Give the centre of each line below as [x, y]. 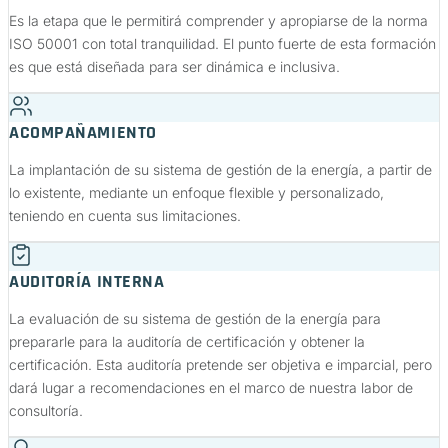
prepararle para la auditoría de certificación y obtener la [187, 342]
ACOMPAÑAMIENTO [83, 133]
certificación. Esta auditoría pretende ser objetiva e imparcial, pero [220, 365]
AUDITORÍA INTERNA [87, 282]
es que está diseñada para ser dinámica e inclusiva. [174, 67]
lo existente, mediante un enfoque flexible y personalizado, [196, 193]
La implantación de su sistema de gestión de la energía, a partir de [220, 170]
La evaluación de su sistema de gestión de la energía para [195, 319]
